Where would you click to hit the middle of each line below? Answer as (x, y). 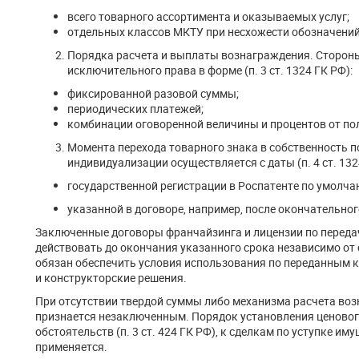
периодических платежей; (135, 109)
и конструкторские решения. (111, 278)
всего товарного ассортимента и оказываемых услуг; (208, 16)
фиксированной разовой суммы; (153, 93)
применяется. (71, 347)
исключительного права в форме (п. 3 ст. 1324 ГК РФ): (210, 70)
